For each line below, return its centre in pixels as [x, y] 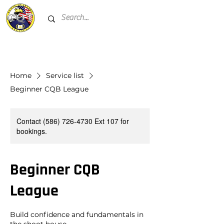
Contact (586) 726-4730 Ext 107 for [73, 121]
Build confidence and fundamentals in [77, 214]
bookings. [32, 131]
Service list [65, 75]
